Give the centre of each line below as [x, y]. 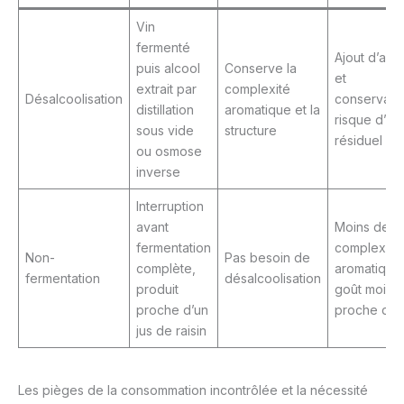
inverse [158, 172]
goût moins [367, 289]
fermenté [163, 48]
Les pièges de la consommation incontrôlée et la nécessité [193, 390]
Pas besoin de [267, 258]
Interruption [170, 207]
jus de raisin [171, 331]
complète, [166, 269]
